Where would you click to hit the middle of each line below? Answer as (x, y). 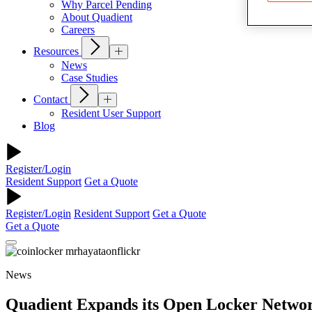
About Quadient (97, 17)
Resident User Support (111, 114)
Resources (57, 52)
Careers (78, 30)
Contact (52, 100)
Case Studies (89, 78)
